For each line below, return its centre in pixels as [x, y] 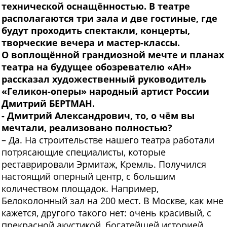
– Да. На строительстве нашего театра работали [108, 140]
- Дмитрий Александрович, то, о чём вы [98, 116]
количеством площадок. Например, [80, 189]
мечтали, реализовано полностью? [87, 128]
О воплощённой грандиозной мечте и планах [113, 55]
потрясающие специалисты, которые [84, 152]
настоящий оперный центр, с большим [88, 177]
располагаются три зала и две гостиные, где [109, 18]
